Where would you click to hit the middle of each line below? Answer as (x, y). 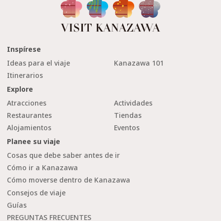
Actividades (133, 103)
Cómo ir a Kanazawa (42, 168)
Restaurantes (29, 115)
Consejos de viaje (36, 192)
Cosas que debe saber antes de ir (63, 155)
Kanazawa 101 (139, 63)
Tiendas (128, 115)
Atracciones (27, 103)
